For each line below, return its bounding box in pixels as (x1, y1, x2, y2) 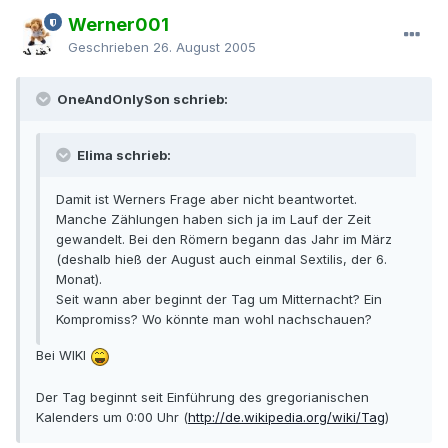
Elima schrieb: (74, 147, 171, 164)
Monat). (56, 271, 102, 288)
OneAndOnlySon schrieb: (54, 91, 228, 108)
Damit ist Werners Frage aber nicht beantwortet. (56, 191, 357, 208)
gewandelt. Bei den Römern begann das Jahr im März (56, 231, 392, 248)
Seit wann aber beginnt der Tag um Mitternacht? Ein (56, 291, 382, 308)
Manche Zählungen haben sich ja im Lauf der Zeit (56, 211, 371, 228)
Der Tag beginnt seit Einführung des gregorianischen (36, 388, 369, 405)
